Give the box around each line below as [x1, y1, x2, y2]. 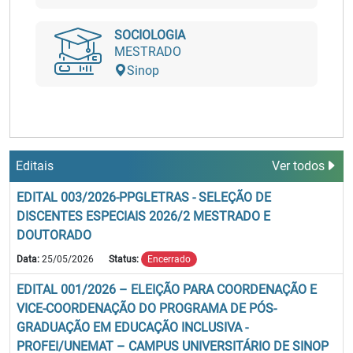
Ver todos [272, 158, 325, 173]
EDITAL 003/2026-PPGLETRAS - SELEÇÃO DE [17, 190, 271, 205]
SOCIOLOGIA [114, 28, 185, 43]
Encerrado [147, 254, 191, 266]
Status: [109, 254, 141, 266]
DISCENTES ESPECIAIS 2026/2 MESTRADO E [17, 209, 270, 224]
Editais [16, 158, 54, 173]
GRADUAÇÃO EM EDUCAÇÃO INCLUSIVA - [17, 320, 248, 336]
